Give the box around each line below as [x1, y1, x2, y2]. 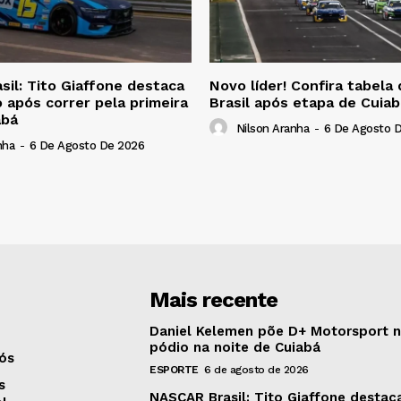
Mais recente [149, 287, 278, 313]
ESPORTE [149, 363, 199, 377]
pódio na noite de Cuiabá [149, 339, 321, 356]
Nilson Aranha [235, 122, 309, 136]
